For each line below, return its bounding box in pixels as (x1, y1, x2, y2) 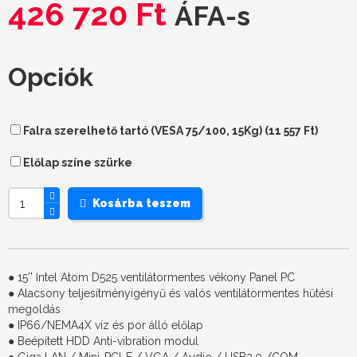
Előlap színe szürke (21, 156, 132, 169)
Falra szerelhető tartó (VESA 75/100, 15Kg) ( (21, 124, 269, 137)
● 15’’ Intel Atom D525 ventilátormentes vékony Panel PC (8, 271, 295, 284)
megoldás (8, 303, 61, 316)
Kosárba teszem (92, 197, 190, 210)
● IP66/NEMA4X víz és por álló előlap (8, 319, 203, 331)
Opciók (8, 62, 93, 92)
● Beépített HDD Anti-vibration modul (8, 335, 198, 347)
